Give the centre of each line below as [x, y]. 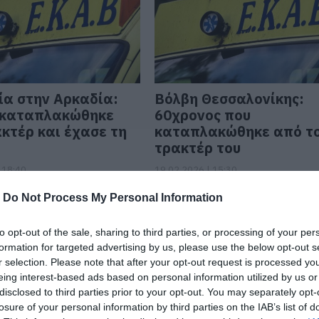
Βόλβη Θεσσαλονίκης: [230, 99]
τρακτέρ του [198, 148]
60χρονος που [203, 115]
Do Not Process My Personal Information [113, 197]
